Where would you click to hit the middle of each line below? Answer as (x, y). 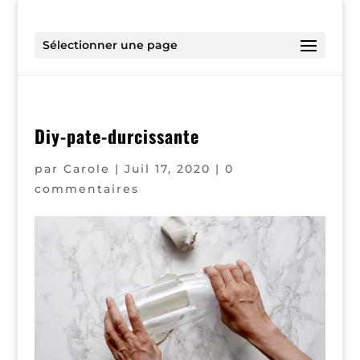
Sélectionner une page (110, 45)
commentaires (86, 189)
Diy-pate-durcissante (117, 136)
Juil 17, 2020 (167, 169)
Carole (86, 169)
